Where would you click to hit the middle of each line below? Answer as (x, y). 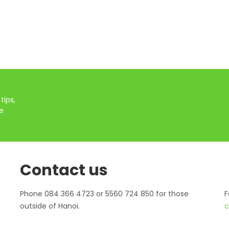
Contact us (64, 170)
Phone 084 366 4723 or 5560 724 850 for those (104, 194)
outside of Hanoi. (50, 206)
